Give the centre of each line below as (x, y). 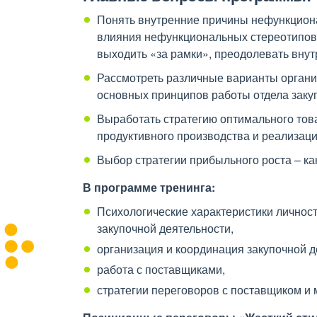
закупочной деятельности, (168, 228)
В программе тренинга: (149, 187)
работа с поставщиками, (162, 269)
